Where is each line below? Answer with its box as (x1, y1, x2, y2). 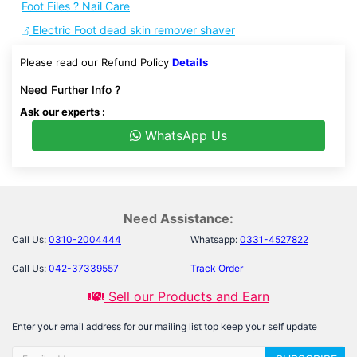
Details (172, 56, 208, 69)
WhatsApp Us (141, 127, 227, 143)
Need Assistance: (124, 210, 233, 226)
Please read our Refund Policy (20, 56, 172, 69)
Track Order (190, 262, 243, 274)
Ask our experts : (20, 105, 105, 118)
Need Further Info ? (20, 83, 120, 96)
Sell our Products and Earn (104, 288, 269, 304)
